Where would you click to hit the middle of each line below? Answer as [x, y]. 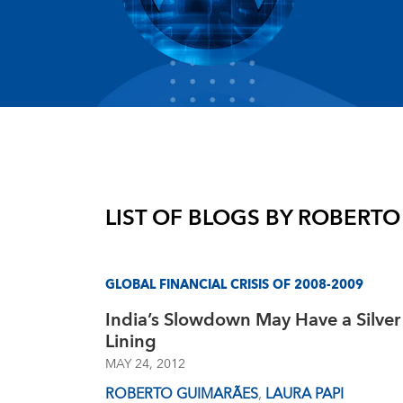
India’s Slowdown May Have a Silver [253, 320]
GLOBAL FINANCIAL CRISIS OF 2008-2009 [234, 285]
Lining [131, 342]
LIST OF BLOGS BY [201, 219]
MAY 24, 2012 [145, 364]
